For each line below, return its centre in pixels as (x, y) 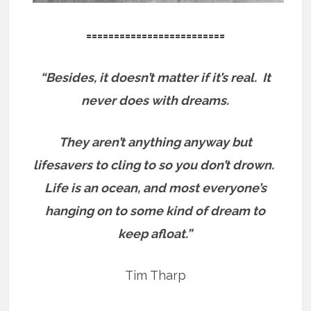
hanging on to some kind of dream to (155, 210)
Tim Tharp (155, 275)
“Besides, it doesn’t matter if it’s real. (151, 77)
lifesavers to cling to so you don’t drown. (155, 165)
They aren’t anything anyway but (155, 142)
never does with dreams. (155, 100)
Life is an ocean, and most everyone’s (155, 187)
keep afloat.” (155, 233)
